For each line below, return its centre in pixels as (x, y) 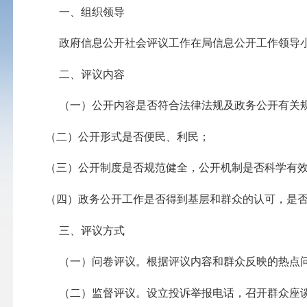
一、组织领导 (81, 12)
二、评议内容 (81, 74)
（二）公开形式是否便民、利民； (135, 136)
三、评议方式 (81, 230)
